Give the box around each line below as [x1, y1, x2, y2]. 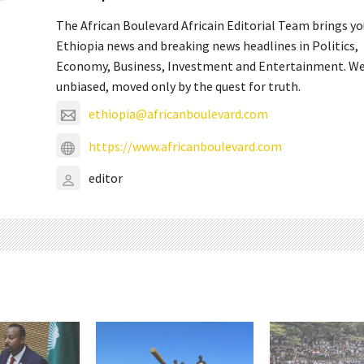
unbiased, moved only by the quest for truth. [56, 78, 301, 95]
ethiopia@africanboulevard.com [89, 105, 269, 122]
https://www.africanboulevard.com [89, 137, 283, 154]
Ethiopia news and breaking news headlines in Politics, [56, 37, 359, 54]
